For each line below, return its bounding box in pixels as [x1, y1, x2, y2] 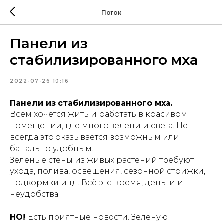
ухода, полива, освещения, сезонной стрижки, [10, 166, 205, 176]
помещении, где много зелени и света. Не [10, 121, 188, 130]
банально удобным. [10, 144, 93, 153]
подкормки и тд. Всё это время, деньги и [10, 178, 183, 187]
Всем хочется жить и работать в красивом [10, 110, 187, 119]
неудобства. [10, 189, 60, 199]
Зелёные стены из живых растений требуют [10, 155, 194, 165]
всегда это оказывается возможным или [10, 132, 179, 142]
